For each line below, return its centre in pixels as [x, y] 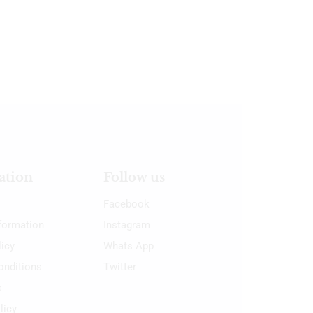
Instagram [126, 225]
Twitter [119, 267]
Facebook [126, 204]
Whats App [128, 246]
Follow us [134, 177]
